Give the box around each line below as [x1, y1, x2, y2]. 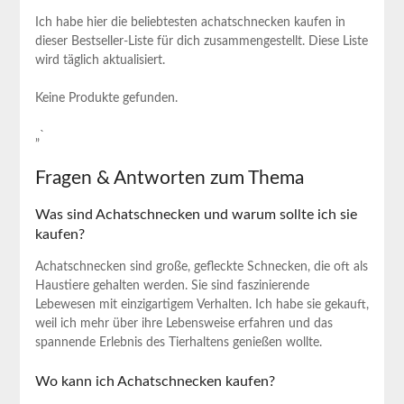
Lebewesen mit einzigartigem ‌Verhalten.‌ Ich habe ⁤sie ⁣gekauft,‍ [34, 298, 369, 312]
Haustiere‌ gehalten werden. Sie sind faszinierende [34, 280, 309, 293]
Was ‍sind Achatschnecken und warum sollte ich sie [34, 207, 357, 223]
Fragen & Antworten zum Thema [34, 169, 304, 188]
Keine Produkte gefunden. [34, 92, 178, 106]
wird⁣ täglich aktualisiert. [34, 54, 165, 68]
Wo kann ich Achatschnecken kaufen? [34, 374, 275, 390]
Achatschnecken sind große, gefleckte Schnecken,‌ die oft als [34, 261, 368, 274]
